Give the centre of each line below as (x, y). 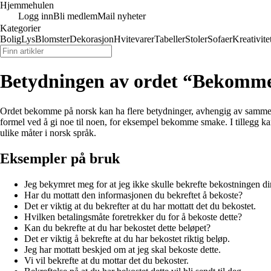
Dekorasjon (92, 39)
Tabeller (170, 39)
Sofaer (220, 39)
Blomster (52, 39)
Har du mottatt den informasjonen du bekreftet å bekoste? (133, 195)
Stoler (196, 39)
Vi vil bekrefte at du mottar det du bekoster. (106, 260)
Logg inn (36, 16)
